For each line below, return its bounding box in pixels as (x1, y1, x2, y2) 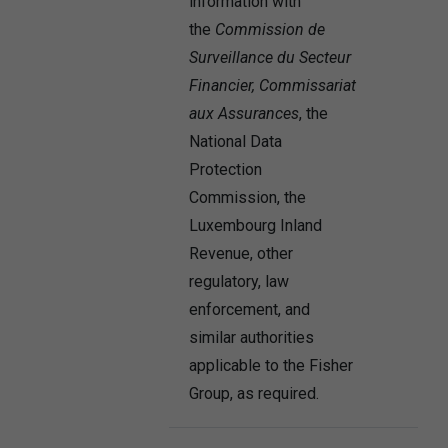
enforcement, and (188, 300, 310, 319)
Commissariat (258, 76, 356, 95)
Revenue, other (188, 244, 293, 263)
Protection (188, 160, 262, 179)
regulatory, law (188, 272, 289, 291)
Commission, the (188, 188, 306, 207)
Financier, (188, 76, 255, 95)
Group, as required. (188, 384, 319, 403)
